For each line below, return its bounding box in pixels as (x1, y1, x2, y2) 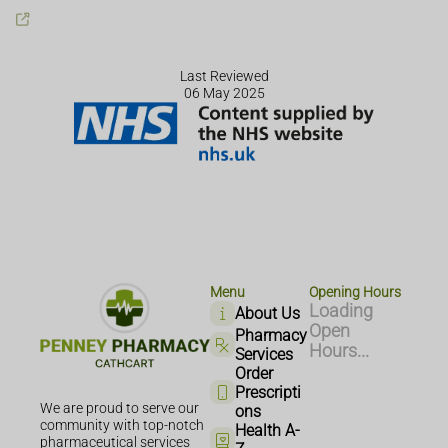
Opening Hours (309, 284, 402, 302)
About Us (234, 303, 300, 323)
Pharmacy (234, 325, 307, 345)
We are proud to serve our (40, 400, 199, 418)
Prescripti (234, 382, 301, 402)
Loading (309, 301, 374, 322)
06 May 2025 (183, 85, 265, 103)
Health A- (234, 420, 300, 440)
